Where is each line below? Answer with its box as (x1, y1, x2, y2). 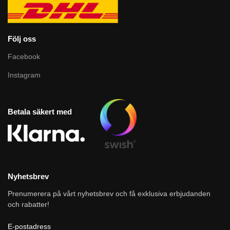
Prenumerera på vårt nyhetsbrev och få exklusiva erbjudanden (8, 189, 210, 198)
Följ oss (8, 34, 36, 44)
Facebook (8, 52, 40, 61)
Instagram (8, 70, 41, 79)
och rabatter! (8, 200, 49, 209)
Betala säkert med (8, 107, 72, 116)
